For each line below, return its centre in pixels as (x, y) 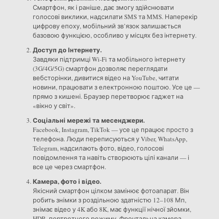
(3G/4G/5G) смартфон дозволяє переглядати (100, 69)
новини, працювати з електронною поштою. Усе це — (116, 87)
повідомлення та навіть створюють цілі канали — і (111, 158)
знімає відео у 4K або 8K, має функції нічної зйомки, (112, 209)
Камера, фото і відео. (67, 181)
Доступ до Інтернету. (67, 50)
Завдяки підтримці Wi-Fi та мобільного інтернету (109, 59)
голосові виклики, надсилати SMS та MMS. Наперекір (115, 17)
